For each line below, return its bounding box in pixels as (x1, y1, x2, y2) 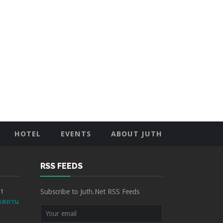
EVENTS (61, 129, 91, 138)
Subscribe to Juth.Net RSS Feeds (40, 188, 139, 196)
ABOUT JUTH (111, 129, 162, 138)
